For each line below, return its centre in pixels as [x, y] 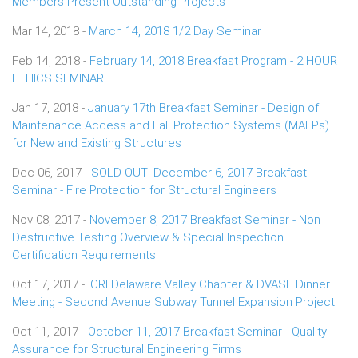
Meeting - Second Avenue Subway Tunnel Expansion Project [173, 302]
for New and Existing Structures [97, 143]
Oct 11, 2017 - [50, 331]
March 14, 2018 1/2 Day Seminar [175, 31]
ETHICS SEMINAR [58, 78]
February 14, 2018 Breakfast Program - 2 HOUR [213, 60]
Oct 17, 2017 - [50, 284]
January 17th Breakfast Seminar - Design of [203, 107]
